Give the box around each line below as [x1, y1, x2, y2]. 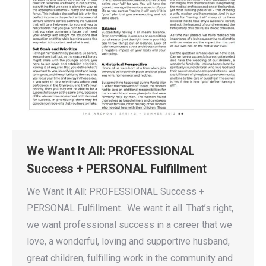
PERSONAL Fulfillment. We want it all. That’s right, [27, 202, 233, 214]
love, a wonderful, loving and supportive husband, [27, 236, 230, 248]
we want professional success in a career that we [27, 219, 232, 231]
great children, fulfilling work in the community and [27, 252, 233, 264]
